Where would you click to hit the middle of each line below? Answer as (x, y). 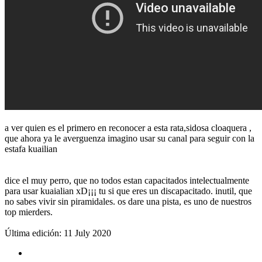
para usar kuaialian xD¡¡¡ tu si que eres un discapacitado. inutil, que (128, 191)
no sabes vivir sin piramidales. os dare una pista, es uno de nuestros (128, 201)
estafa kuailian (31, 149)
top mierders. (29, 212)
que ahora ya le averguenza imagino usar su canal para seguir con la (130, 138)
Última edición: (34, 233)
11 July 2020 (87, 233)
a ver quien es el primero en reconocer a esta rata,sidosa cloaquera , (128, 127)
